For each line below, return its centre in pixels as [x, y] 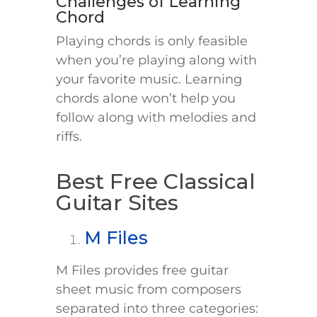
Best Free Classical [156, 182]
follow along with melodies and [156, 118]
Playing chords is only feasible [152, 41]
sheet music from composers [149, 290]
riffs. [71, 137]
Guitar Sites [117, 203]
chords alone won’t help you [146, 99]
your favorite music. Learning [149, 80]
